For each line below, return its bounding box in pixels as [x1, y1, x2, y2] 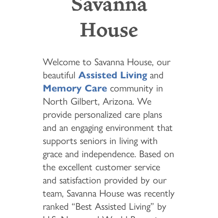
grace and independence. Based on [42, 148, 174, 160]
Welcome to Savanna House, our [42, 56, 170, 68]
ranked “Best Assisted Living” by [42, 200, 166, 213]
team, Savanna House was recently [42, 187, 175, 200]
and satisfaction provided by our [42, 174, 166, 186]
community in [107, 82, 163, 94]
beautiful [42, 69, 78, 81]
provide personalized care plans [42, 109, 162, 121]
